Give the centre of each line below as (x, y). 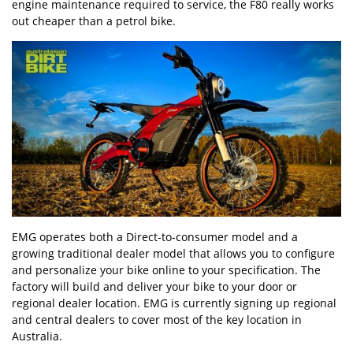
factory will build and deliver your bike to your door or (154, 286)
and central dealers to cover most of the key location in (157, 319)
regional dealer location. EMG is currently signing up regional (174, 303)
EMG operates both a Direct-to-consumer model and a (155, 236)
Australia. (37, 336)
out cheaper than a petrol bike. (94, 20)
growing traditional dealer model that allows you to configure (173, 253)
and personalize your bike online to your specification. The (166, 269)
